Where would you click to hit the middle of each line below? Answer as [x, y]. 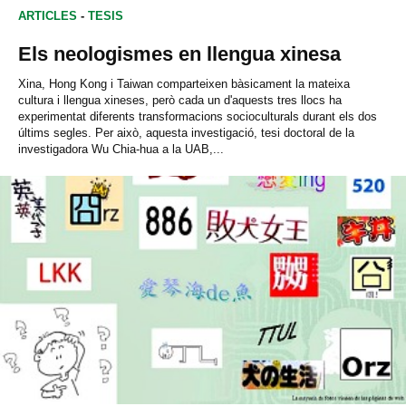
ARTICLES [48, 15]
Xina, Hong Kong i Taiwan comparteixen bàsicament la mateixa [184, 83]
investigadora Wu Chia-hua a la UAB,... [121, 149]
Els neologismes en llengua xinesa [179, 53]
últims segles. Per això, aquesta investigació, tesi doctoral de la [186, 132]
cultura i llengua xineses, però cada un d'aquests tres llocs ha [180, 100]
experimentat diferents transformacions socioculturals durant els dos [198, 116]
